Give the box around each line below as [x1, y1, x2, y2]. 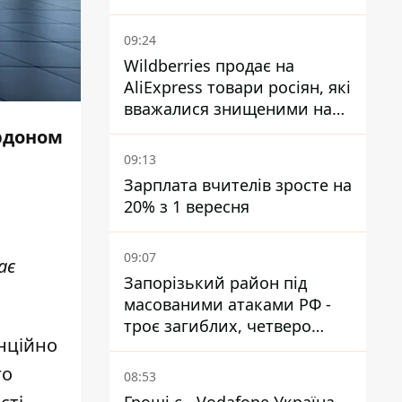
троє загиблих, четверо [124, 315, 311, 336]
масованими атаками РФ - [124, 293, 331, 315]
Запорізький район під [124, 272, 307, 293]
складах [124, 119, 186, 141]
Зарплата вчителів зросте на [124, 174, 352, 196]
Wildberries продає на [124, 55, 294, 76]
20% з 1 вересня [124, 196, 249, 217]
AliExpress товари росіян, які [124, 76, 351, 98]
